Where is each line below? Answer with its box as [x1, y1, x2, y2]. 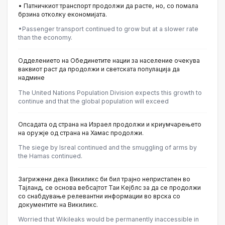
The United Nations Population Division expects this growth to [18, 88, 202, 96]
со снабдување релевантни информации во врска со [18, 192, 180, 200]
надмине [18, 74, 45, 82]
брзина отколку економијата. [18, 11, 107, 18]
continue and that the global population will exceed [18, 97, 169, 105]
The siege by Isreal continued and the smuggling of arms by [18, 143, 197, 151]
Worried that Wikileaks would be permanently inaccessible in [18, 215, 199, 223]
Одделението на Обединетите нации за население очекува [18, 57, 200, 65]
